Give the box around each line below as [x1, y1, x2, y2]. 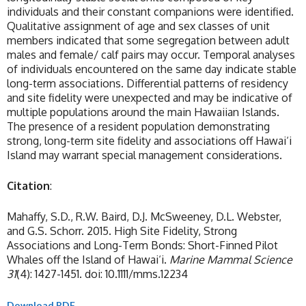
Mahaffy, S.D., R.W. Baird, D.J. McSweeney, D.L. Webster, [7, 210, 281, 224]
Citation [7, 179, 50, 193]
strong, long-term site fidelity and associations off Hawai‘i [7, 134, 292, 148]
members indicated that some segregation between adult [7, 33, 290, 48]
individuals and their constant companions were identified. [7, 5, 294, 19]
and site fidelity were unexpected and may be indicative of [7, 91, 292, 105]
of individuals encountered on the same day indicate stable [7, 62, 296, 76]
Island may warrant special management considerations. [7, 148, 282, 163]
